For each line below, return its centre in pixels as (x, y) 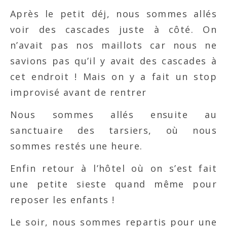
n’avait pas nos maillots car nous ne (113, 45)
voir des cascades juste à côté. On (113, 29)
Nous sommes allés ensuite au (113, 114)
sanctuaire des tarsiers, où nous (113, 130)
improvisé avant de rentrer (79, 92)
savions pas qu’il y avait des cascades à (113, 61)
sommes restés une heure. (77, 146)
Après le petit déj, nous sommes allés (113, 13)
